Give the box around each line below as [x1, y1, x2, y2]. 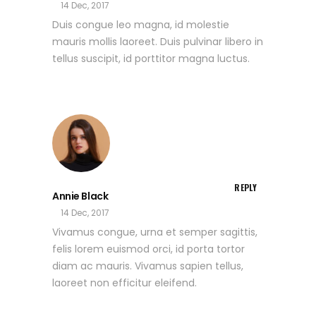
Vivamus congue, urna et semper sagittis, [52, 225, 257, 240]
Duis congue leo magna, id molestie [52, 18, 229, 32]
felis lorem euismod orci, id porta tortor [52, 242, 245, 257]
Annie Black [52, 189, 109, 204]
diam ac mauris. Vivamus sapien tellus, [52, 259, 243, 274]
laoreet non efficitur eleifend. [52, 276, 197, 291]
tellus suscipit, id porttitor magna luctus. [52, 51, 250, 66]
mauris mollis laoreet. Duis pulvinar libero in [52, 35, 263, 49]
